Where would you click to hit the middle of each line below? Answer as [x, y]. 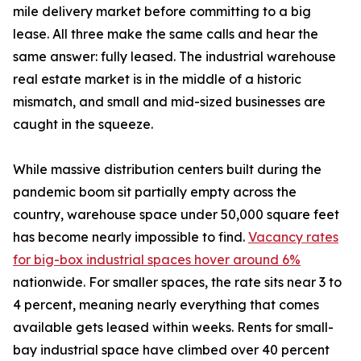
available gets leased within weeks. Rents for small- [173, 328]
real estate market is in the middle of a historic [157, 79]
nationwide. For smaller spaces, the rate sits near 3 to [177, 282]
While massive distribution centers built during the [167, 170]
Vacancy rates [293, 237]
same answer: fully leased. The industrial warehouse [174, 57]
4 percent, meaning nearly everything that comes [166, 305]
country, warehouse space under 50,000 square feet [176, 215]
